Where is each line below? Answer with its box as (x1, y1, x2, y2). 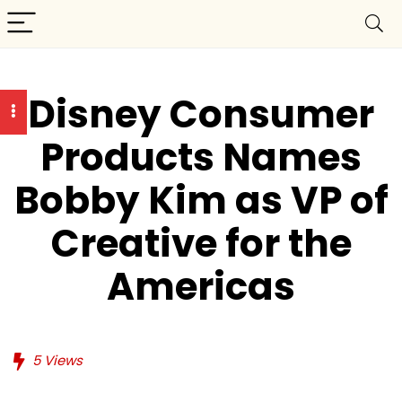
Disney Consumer (28, 88, 374, 141)
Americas (107, 260, 295, 313)
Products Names (40, 131, 362, 184)
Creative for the (50, 217, 352, 270)
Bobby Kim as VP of (13, 174, 389, 227)
